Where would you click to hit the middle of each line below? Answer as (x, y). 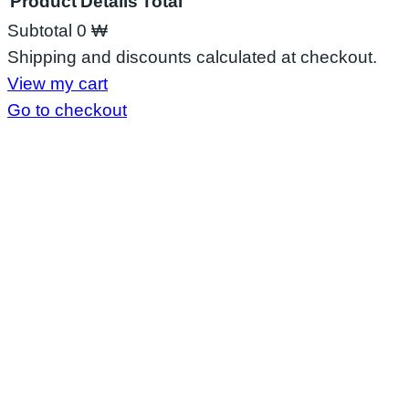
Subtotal (42, 30)
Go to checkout (67, 110)
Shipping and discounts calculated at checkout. (192, 57)
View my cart (58, 83)
